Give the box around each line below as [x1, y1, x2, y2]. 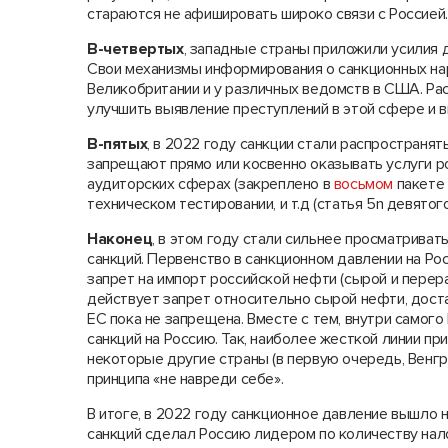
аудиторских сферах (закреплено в [87, 174, 334, 194]
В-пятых [87, 134, 148, 154]
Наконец [87, 229, 153, 249]
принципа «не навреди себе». [87, 369, 284, 389]
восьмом [333, 174, 394, 194]
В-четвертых [87, 39, 184, 59]
